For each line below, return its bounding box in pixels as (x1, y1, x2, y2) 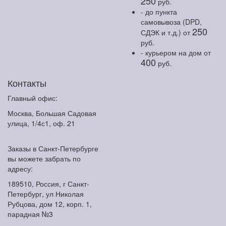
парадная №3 (8, 209, 53, 219)
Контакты (8, 76, 46, 90)
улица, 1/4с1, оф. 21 (8, 118, 75, 129)
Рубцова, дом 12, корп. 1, (8, 199, 92, 209)
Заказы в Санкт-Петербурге (8, 143, 98, 154)
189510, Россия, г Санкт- (8, 179, 89, 189)
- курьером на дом (141, 47, 204, 58)
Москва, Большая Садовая (8, 108, 96, 119)
